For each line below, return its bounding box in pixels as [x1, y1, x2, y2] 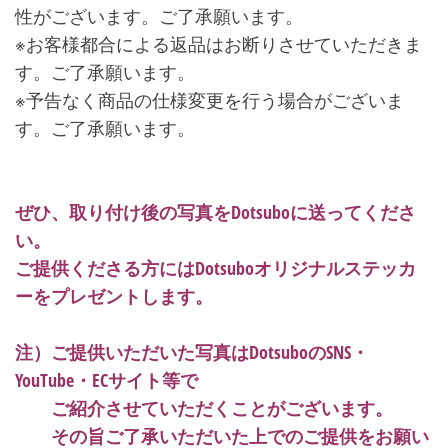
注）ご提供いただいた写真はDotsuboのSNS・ [15, 340, 369, 365]
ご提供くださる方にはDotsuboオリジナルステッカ [15, 256, 416, 281]
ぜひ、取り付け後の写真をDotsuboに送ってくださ [15, 200, 416, 225]
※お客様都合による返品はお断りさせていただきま [15, 32, 422, 57]
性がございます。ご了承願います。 [15, 4, 303, 29]
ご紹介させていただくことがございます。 [51, 396, 393, 421]
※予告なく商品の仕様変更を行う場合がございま [15, 88, 404, 113]
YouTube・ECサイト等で [15, 368, 198, 393]
